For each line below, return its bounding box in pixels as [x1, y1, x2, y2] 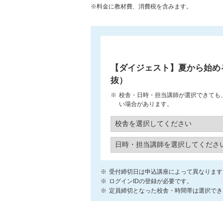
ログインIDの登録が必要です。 [109, 178, 193, 185]
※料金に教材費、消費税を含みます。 [91, 3, 192, 10]
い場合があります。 [119, 101, 173, 108]
